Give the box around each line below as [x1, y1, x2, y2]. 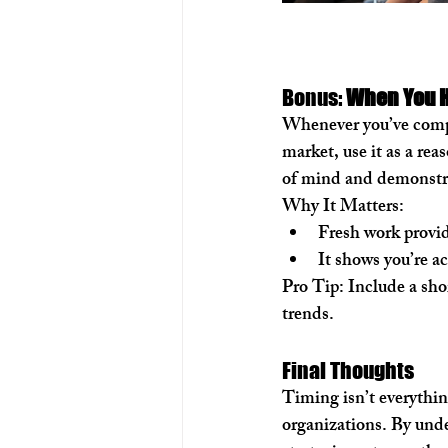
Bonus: [282, 84, 346, 111]
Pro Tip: [282, 273, 344, 305]
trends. [282, 300, 334, 332]
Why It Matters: [282, 192, 404, 224]
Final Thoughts [282, 357, 414, 384]
